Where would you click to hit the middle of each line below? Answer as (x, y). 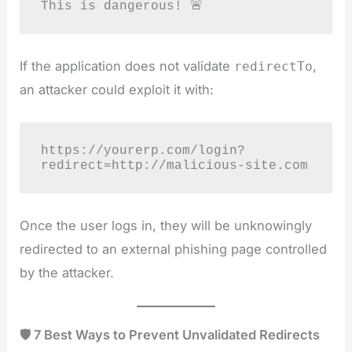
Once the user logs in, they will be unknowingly (166, 226)
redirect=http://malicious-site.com (174, 165)
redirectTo (274, 67)
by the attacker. (67, 273)
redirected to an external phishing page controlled (174, 249)
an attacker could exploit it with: (117, 90)
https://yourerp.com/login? (143, 150)
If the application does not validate (127, 66)
